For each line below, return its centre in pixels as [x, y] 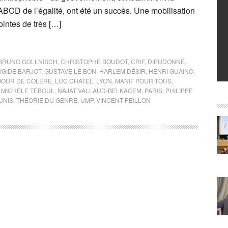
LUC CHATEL [74, 81]
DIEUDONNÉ [166, 61]
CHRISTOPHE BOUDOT [94, 61]
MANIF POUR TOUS [143, 81]
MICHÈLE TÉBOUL [28, 90]
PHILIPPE [179, 90]
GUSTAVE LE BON [70, 71]
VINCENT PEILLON [123, 100]
